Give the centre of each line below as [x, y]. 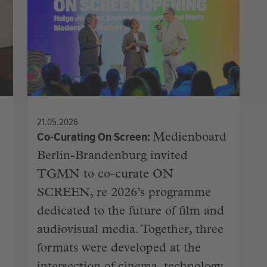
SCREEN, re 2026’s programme [124, 194]
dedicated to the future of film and [131, 212]
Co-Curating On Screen [92, 137]
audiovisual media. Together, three [130, 231]
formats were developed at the [119, 249]
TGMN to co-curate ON [105, 176]
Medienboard [190, 139]
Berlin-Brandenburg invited [112, 157]
